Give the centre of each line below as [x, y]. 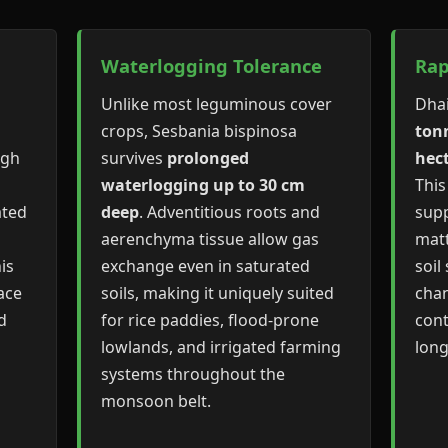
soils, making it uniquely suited [218, 293]
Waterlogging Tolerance [212, 65]
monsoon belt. [156, 401]
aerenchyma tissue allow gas [210, 239]
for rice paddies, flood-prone [210, 320]
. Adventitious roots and [230, 212]
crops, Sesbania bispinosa [199, 131]
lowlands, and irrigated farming [221, 347]
